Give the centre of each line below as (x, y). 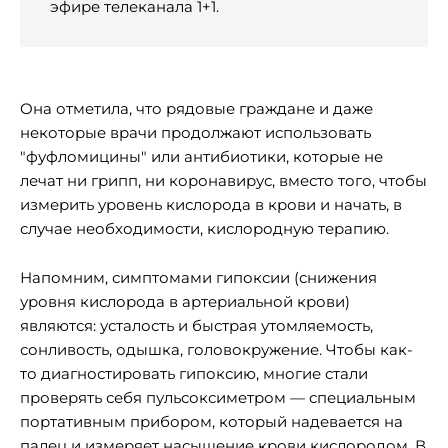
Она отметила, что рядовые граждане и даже (196, 109)
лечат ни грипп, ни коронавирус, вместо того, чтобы (223, 181)
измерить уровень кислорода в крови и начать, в (211, 205)
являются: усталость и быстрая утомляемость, (196, 326)
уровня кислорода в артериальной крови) (185, 302)
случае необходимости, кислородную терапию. (204, 229)
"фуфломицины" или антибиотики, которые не (201, 157)
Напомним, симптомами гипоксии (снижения (198, 278)
